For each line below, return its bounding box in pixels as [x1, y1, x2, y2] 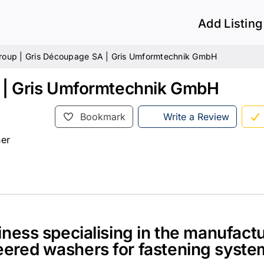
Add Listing [198, 16, 263, 31]
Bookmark [80, 110, 126, 123]
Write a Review [163, 110, 229, 123]
